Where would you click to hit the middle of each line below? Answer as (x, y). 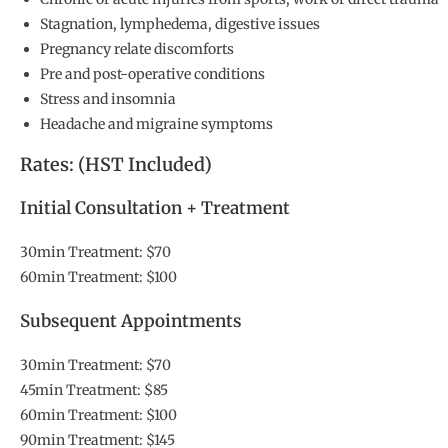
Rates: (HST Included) (116, 165)
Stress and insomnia (108, 99)
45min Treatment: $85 (98, 390)
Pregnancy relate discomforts (137, 49)
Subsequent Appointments (136, 321)
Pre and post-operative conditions (152, 74)
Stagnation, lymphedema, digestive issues (180, 24)
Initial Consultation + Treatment (160, 208)
